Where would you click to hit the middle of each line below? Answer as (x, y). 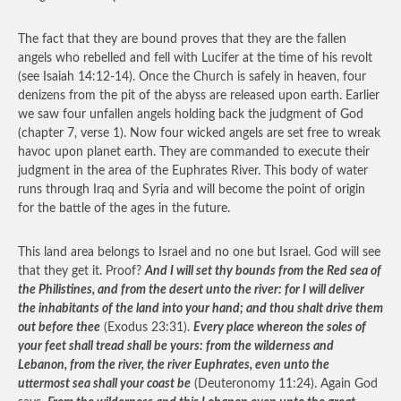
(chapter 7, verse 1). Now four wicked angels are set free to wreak (199, 133)
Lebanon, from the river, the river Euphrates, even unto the (174, 365)
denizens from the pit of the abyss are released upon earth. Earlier (199, 96)
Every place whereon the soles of (280, 328)
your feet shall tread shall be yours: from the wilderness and (176, 346)
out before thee (59, 328)
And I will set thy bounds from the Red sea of (263, 271)
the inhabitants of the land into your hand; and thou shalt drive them (200, 309)
